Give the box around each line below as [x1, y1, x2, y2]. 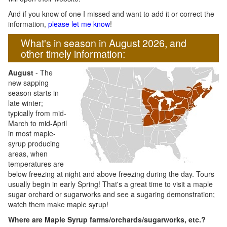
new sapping [8, 78, 49, 88]
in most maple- [8, 128, 56, 138]
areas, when [8, 148, 48, 159]
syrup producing [8, 138, 60, 148]
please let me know [48, 19, 110, 29]
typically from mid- [8, 108, 66, 118]
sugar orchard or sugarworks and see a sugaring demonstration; [8, 189, 215, 199]
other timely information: [21, 46, 125, 61]
